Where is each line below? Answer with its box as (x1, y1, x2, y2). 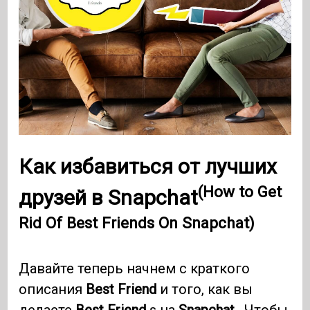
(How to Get (198, 182, 282, 201)
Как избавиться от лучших (19, 154, 277, 179)
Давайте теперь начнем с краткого (19, 260, 250, 277)
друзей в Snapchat (19, 185, 199, 210)
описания (19, 281, 86, 298)
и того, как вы (156, 281, 253, 298)
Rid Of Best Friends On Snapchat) (19, 213, 255, 232)
